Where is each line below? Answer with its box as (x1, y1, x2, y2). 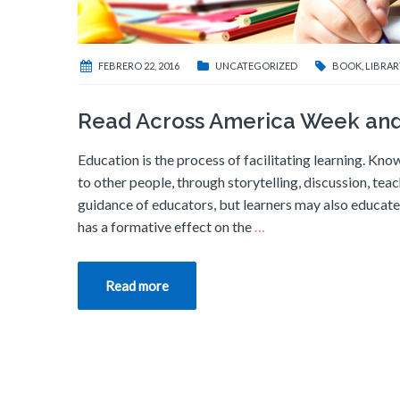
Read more (105, 278, 169, 295)
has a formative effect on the (78, 218, 254, 236)
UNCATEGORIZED (215, 60, 297, 72)
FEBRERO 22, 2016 (98, 60, 179, 72)
